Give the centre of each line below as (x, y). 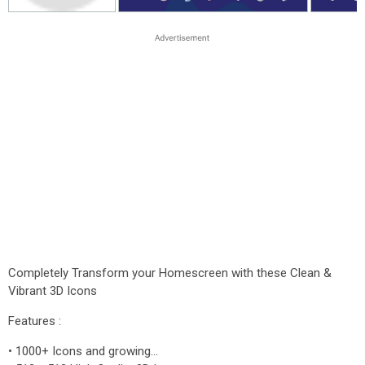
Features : (35, 321)
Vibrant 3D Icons (53, 291)
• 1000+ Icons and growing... (83, 351)
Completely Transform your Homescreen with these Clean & (170, 273)
